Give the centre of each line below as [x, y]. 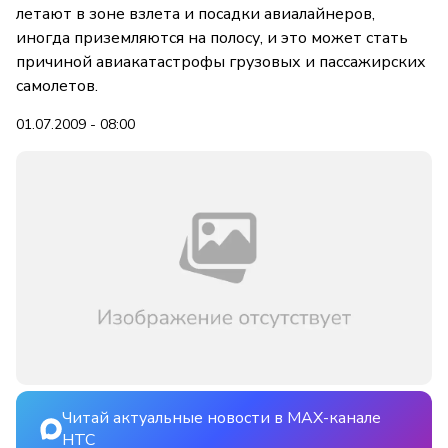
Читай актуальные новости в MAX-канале [221, 418]
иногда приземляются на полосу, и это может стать [212, 38]
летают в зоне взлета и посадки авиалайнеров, [195, 14]
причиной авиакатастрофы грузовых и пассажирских [221, 62]
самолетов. [57, 86]
